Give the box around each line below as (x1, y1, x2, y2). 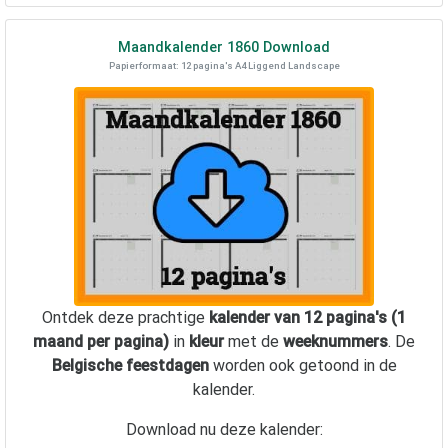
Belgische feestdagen (51, 356, 209, 375)
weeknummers (283, 332, 388, 351)
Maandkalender (118, 39, 227, 56)
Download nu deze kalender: (125, 420, 323, 439)
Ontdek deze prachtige (42, 308, 209, 327)
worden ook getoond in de (208, 356, 397, 375)
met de (224, 332, 283, 351)
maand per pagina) (33, 332, 169, 351)
